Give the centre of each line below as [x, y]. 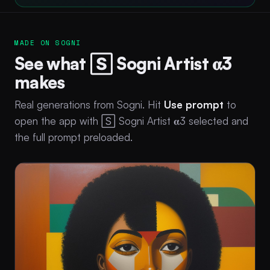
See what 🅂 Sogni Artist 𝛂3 [123, 63]
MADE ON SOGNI [48, 42]
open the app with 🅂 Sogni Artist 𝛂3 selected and [131, 121]
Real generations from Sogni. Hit [89, 104]
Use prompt [194, 104]
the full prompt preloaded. [74, 137]
